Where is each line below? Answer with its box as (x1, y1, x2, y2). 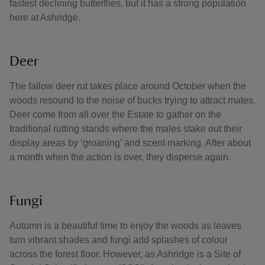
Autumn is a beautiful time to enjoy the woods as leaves (9, 221, 241, 231)
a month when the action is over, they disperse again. (9, 152, 231, 162)
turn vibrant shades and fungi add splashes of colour (9, 235, 228, 245)
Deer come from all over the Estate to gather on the (9, 109, 221, 119)
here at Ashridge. (9, 12, 80, 22)
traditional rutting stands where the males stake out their (9, 124, 242, 134)
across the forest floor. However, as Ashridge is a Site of (9, 249, 241, 259)
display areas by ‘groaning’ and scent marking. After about (9, 138, 251, 148)
